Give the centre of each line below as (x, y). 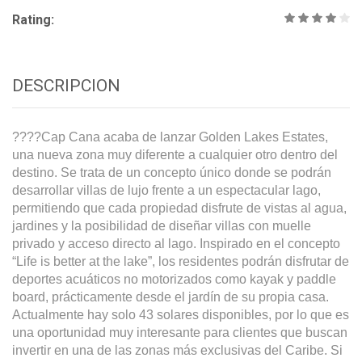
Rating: (33, 20)
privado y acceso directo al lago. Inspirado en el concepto (176, 244)
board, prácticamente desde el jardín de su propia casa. (170, 297)
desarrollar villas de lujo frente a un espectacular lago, (166, 191)
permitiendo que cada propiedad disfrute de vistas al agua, (179, 208)
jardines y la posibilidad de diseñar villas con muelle (162, 226)
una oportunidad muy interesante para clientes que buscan (180, 333)
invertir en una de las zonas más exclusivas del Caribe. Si (177, 351)
